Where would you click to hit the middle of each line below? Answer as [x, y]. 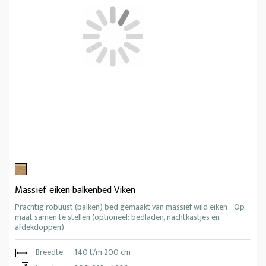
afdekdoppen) [39, 227]
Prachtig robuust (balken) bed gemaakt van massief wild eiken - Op [130, 207]
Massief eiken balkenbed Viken [75, 191]
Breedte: [50, 252]
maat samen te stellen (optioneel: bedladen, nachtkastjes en [117, 217]
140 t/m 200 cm [102, 252]
